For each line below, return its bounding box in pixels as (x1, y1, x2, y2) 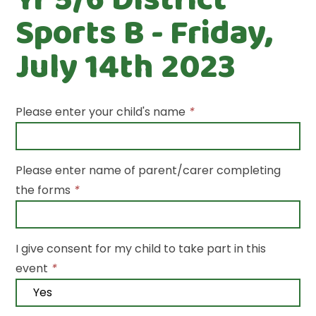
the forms (16, 182, 71, 198)
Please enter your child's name (16, 104, 186, 120)
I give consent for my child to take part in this (16, 241, 267, 257)
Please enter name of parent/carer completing (16, 162, 281, 178)
